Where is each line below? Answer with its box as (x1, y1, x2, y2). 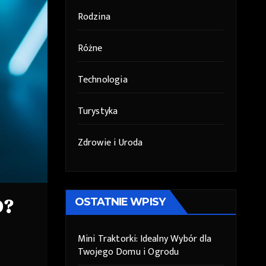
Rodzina (77, 9, 110, 26)
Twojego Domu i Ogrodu (77, 244, 179, 261)
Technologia (77, 72, 128, 88)
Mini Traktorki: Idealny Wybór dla (77, 231, 212, 248)
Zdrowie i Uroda (77, 135, 143, 151)
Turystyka (77, 103, 118, 120)
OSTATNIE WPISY (74, 195, 165, 209)
